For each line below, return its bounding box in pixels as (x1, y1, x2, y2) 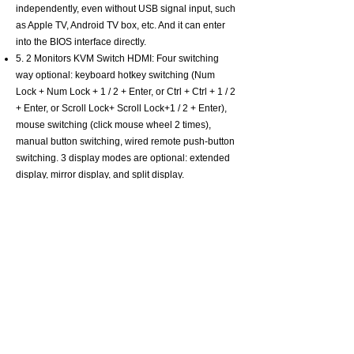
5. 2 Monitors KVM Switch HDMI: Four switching (16, 53, 219, 64)
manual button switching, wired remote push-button (16, 136, 235, 147)
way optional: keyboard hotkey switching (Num (16, 70, 215, 81)
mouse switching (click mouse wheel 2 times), (16, 119, 211, 130)
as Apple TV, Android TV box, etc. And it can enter (16, 20, 225, 31)
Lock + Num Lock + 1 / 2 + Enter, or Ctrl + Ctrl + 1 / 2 (16, 86, 235, 97)
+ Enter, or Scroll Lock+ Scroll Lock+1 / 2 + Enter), (16, 103, 227, 114)
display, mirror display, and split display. (16, 169, 184, 180)
